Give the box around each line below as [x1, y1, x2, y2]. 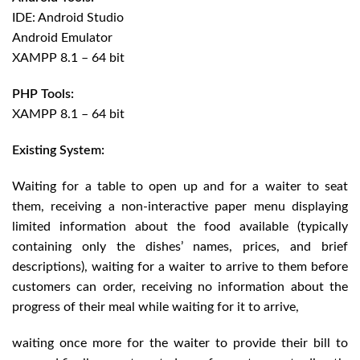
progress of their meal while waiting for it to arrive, [12, 301, 299, 313]
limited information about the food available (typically [12, 220, 348, 233]
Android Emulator [12, 31, 112, 44]
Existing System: [12, 144, 104, 157]
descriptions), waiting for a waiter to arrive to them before [12, 260, 348, 273]
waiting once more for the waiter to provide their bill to [12, 337, 348, 350]
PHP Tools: [12, 88, 74, 100]
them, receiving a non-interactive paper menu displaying [12, 200, 348, 213]
